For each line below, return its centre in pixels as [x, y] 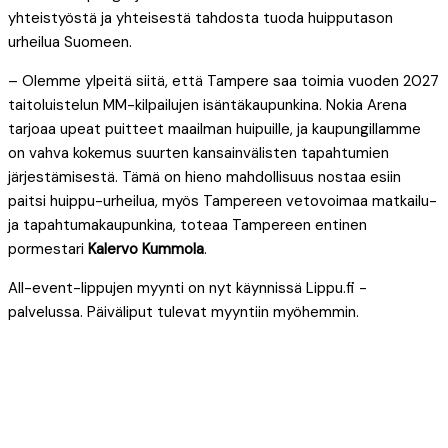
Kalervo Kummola [146, 248]
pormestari [48, 248]
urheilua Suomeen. [70, 41]
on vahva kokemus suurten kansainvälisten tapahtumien [198, 152]
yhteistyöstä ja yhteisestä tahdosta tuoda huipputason [200, 17]
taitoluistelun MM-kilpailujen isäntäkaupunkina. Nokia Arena [207, 104]
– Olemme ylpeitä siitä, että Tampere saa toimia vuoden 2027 [223, 80]
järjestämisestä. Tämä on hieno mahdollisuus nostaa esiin [204, 176]
